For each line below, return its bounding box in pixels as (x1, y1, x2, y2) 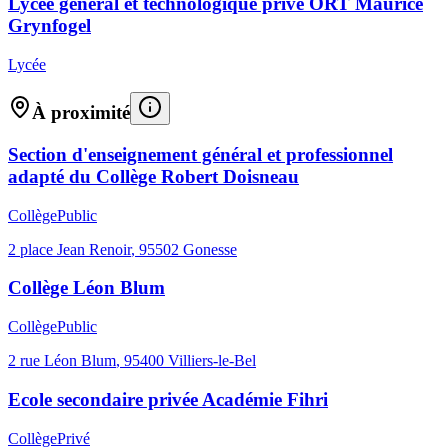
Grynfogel (8, 14, 91, 36)
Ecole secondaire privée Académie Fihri (8, 388, 328, 410)
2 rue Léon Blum (8, 352, 116, 370)
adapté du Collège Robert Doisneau (8, 165, 299, 187)
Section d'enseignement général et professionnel (8, 143, 393, 165)
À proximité (32, 102, 130, 124)
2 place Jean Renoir (8, 240, 131, 258)
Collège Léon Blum (8, 277, 165, 299)
